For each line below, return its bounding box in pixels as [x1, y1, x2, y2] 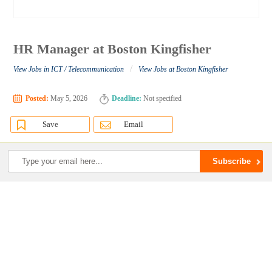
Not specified [141, 94, 182, 103]
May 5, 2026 [49, 94, 88, 103]
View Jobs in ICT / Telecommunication [13, 65, 124, 74]
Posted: [25, 94, 49, 103]
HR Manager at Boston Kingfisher [13, 41, 212, 57]
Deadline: [112, 94, 142, 103]
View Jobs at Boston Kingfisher [138, 65, 229, 74]
